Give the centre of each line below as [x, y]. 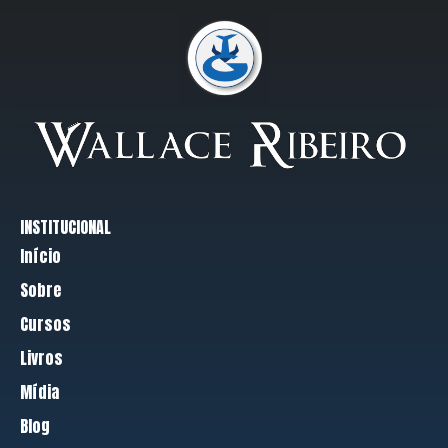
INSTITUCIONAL [65, 226]
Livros [41, 357]
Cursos [45, 323]
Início [40, 255]
